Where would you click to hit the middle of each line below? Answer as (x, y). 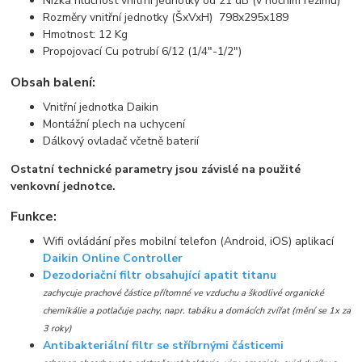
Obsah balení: (53, 82)
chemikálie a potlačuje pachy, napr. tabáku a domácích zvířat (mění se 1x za (197, 310)
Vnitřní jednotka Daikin (101, 107)
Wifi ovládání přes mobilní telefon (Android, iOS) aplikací (189, 241)
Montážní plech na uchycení (114, 124)
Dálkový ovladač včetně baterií (121, 141)
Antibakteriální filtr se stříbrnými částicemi (164, 345)
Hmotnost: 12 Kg (86, 35)
